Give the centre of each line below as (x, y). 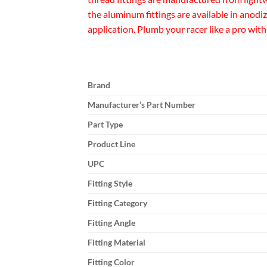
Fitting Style (110, 184)
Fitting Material (117, 243)
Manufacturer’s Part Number (142, 105)
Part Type (105, 125)
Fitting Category (117, 203)
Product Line (111, 144)
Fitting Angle (111, 223)
